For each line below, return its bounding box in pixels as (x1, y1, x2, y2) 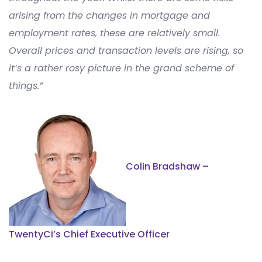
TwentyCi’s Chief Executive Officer (9, 227, 170, 241)
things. (9, 78, 39, 92)
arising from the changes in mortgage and (9, 8, 210, 22)
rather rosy (34, 61, 85, 75)
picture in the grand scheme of (85, 61, 234, 75)
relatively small (147, 26, 218, 40)
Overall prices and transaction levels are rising (9, 43, 228, 57)
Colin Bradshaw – (126, 160, 209, 174)
